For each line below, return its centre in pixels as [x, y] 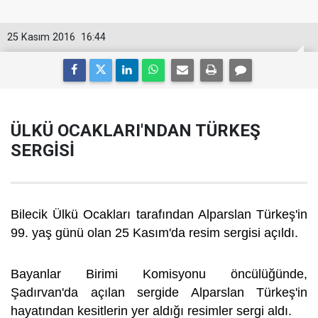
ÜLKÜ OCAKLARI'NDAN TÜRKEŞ [136, 131]
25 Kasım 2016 [41, 37]
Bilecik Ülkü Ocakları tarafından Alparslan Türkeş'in [159, 214]
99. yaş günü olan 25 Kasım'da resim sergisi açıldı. [154, 233]
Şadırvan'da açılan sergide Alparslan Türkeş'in [159, 292]
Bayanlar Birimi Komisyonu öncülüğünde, [159, 274]
